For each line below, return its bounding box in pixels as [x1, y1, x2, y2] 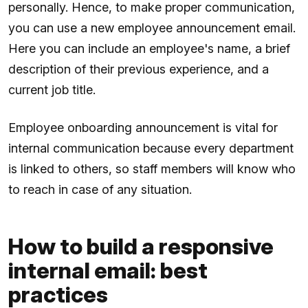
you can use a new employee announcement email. [8, 21, 296, 36]
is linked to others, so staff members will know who [8, 162, 296, 177]
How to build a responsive [8, 233, 274, 261]
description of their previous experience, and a [8, 62, 269, 77]
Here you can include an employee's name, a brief [8, 41, 290, 56]
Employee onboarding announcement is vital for [8, 120, 278, 135]
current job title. [8, 82, 96, 98]
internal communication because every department [8, 141, 294, 156]
